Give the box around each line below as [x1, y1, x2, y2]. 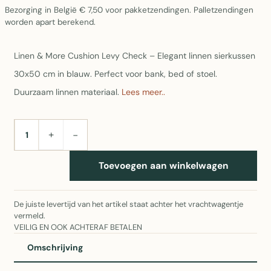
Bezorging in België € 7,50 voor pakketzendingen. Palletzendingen [5, 5, 253, 15]
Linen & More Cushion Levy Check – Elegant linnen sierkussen [14, 50, 255, 61]
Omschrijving [27, 242, 83, 253]
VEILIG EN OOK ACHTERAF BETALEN [14, 222, 142, 232]
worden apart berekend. [5, 17, 96, 27]
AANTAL [15, 133, 50, 143]
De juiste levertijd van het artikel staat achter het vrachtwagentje [14, 199, 243, 209]
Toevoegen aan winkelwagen [98, 159, 229, 172]
